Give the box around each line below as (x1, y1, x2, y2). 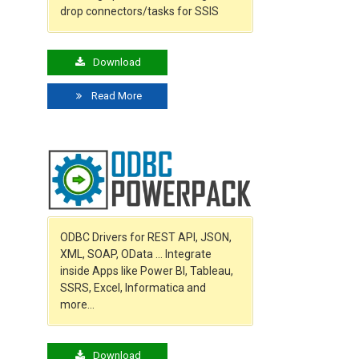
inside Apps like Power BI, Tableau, (60, 264, 234, 277)
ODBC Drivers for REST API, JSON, (60, 230, 232, 244)
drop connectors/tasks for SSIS (60, 5, 220, 18)
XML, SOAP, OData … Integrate (60, 247, 212, 260)
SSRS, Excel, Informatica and (60, 280, 207, 294)
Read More (89, 90, 143, 103)
